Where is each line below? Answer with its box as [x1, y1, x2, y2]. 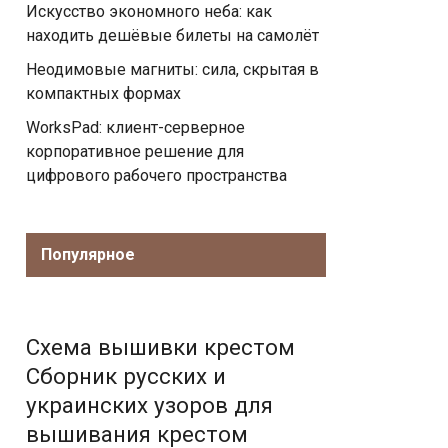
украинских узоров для [26, 392, 273, 418]
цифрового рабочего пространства [26, 166, 287, 185]
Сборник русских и [26, 363, 226, 389]
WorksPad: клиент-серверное [26, 118, 245, 137]
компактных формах [26, 84, 181, 103]
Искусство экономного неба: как [26, 2, 272, 21]
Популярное [41, 245, 135, 264]
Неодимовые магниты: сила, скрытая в [26, 60, 319, 79]
